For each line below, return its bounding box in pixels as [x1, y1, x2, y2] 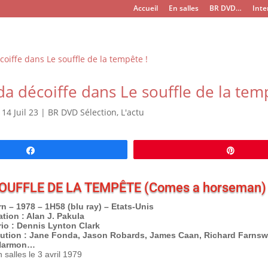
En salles [169, 3, 199, 13]
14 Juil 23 [1, 106, 38, 118]
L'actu [120, 106, 144, 118]
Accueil [133, 3, 159, 13]
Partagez [43, 146, 75, 154]
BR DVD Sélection [47, 106, 117, 118]
